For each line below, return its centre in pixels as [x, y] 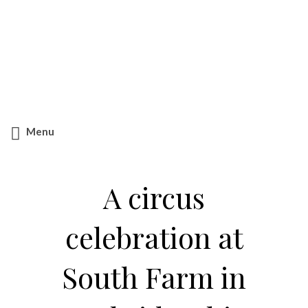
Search [177, 67]
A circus [154, 197]
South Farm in [154, 277]
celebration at [154, 237]
